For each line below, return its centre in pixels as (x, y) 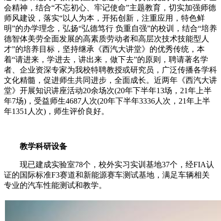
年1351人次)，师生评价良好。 (56, 111)
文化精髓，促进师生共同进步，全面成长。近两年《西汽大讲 (110, 80)
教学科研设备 (43, 147)
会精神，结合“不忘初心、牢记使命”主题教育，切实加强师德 (110, 8)
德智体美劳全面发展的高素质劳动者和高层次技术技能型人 (107, 39)
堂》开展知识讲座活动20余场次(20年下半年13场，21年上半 (108, 91)
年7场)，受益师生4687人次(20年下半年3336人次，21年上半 (107, 101)
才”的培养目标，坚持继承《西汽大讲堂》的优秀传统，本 (104, 49)
